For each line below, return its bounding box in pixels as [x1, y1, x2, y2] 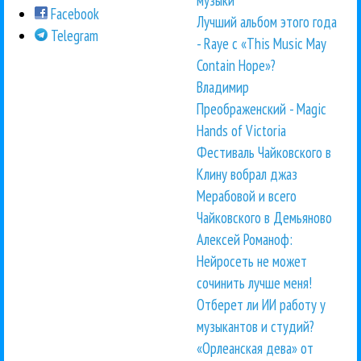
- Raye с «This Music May [197, 34, 326, 54]
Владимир [197, 77, 249, 98]
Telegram [48, 26, 99, 46]
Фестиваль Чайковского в [197, 143, 331, 163]
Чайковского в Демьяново [197, 208, 332, 228]
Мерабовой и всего [197, 186, 297, 206]
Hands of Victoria [197, 121, 286, 141]
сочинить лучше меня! [197, 273, 312, 293]
